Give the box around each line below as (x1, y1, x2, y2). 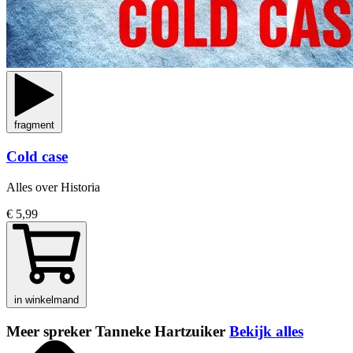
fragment (14, 119, 54, 132)
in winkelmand (14, 293, 79, 306)
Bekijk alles (229, 322, 303, 340)
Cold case (6, 148, 68, 165)
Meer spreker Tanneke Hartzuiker (6, 322, 229, 340)
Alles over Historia (6, 180, 100, 194)
